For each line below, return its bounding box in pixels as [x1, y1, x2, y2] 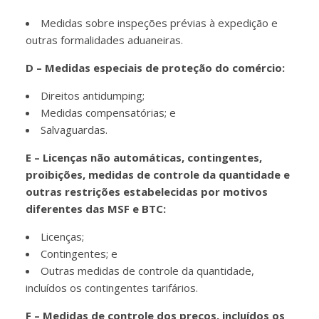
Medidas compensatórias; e [41, 105, 177, 120]
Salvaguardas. [41, 122, 108, 137]
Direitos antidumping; [41, 88, 145, 103]
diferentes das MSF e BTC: [26, 202, 167, 216]
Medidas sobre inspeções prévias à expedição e [41, 16, 278, 31]
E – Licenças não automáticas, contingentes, [26, 150, 263, 165]
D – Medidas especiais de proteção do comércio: [26, 61, 286, 75]
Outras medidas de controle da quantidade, [41, 263, 255, 278]
